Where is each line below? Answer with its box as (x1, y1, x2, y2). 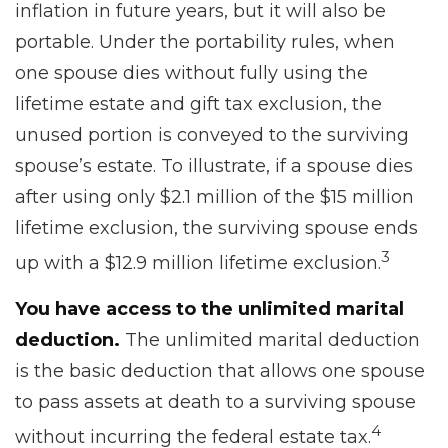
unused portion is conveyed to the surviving (15, 124, 409, 146)
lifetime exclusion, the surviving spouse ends (15, 217, 418, 239)
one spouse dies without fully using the (15, 62, 368, 84)
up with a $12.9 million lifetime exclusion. (15, 252, 381, 274)
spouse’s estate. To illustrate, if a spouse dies (15, 155, 413, 177)
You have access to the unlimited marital (15, 298, 404, 320)
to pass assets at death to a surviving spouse (15, 391, 416, 413)
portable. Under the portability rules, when (15, 31, 395, 53)
